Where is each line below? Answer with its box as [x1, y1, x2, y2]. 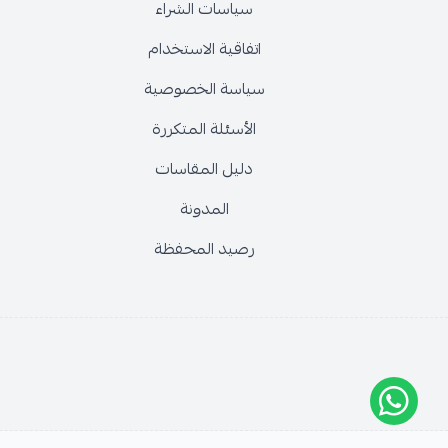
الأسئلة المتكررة [152, 114, 256, 144]
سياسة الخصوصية [143, 74, 265, 104]
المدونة [179, 194, 229, 224]
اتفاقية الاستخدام [147, 34, 261, 64]
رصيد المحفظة [153, 234, 255, 264]
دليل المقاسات [155, 154, 253, 184]
